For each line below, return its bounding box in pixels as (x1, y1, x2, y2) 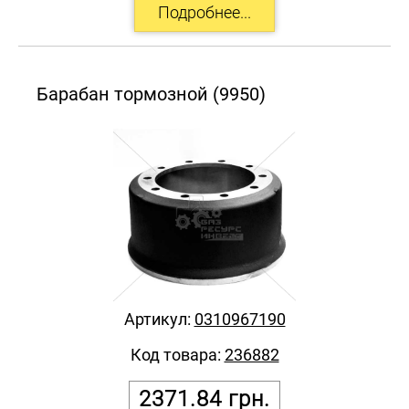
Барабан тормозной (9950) (37, 82, 266, 105)
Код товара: (130, 344, 225, 364)
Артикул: (123, 309, 194, 329)
